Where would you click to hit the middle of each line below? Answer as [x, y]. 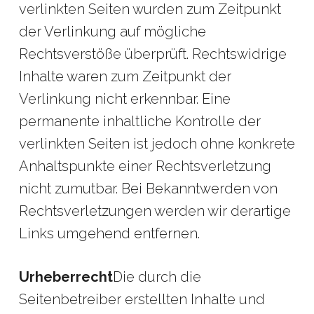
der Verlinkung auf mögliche [112, 32]
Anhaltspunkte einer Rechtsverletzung [145, 166]
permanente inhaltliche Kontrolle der [139, 121]
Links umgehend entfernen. [109, 233]
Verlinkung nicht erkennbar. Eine [124, 99]
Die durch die [157, 277]
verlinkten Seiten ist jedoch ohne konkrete [157, 144]
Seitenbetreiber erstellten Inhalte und [142, 299]
